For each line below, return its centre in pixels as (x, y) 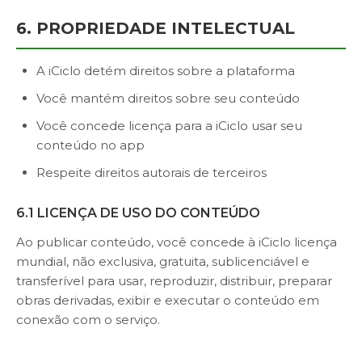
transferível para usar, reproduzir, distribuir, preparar (174, 281)
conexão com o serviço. (88, 320)
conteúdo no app (90, 145)
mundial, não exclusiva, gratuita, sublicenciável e (163, 261)
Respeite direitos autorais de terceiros (152, 173)
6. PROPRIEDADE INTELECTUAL (156, 28)
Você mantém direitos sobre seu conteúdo (168, 98)
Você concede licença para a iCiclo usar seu (169, 126)
